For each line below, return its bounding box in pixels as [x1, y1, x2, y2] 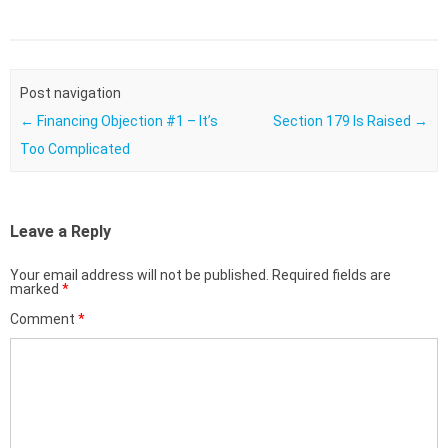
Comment [10, 311, 78, 328]
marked [10, 281, 62, 298]
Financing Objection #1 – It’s [33, 112, 218, 129]
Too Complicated [19, 140, 130, 157]
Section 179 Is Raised [273, 112, 415, 129]
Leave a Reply [10, 222, 111, 242]
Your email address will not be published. [10, 267, 269, 284]
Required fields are [272, 267, 391, 284]
